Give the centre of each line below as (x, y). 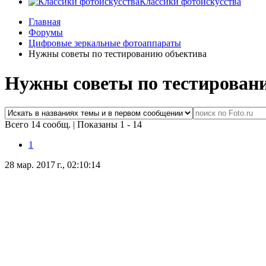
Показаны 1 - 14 (110, 125)
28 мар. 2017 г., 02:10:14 (53, 165)
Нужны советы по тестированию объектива (118, 54)
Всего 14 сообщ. (39, 125)
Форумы (46, 33)
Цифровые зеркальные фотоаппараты (105, 43)
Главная (45, 22)
